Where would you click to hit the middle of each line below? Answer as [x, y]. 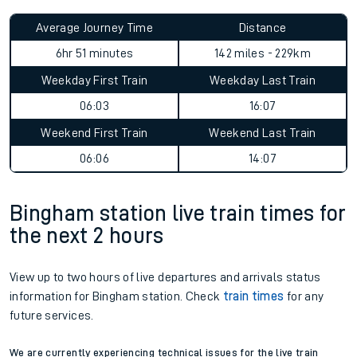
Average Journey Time [94, 28]
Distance [263, 28]
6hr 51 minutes [94, 53]
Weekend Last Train [263, 133]
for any [304, 296]
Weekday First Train [94, 80]
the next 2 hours [87, 236]
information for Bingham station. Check [116, 296]
